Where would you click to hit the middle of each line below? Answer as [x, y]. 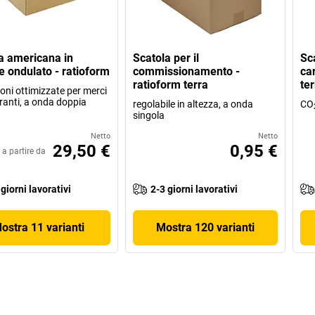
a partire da [24, 151]
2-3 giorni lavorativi [194, 189]
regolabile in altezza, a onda [193, 104]
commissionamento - [187, 71]
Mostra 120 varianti [205, 227]
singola [149, 115]
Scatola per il [166, 58]
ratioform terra [171, 84]
